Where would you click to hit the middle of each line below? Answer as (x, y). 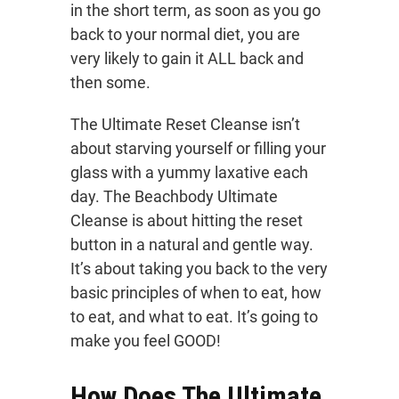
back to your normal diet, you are (185, 35)
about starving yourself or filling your (198, 149)
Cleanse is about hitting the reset (187, 221)
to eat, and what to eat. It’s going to (194, 317)
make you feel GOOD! (146, 341)
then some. (110, 83)
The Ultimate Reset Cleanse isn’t (185, 125)
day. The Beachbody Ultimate (174, 197)
